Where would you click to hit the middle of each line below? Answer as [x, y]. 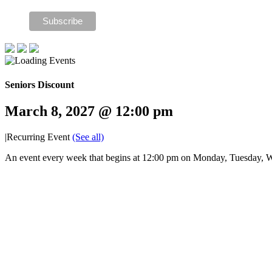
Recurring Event [39, 137]
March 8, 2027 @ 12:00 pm [89, 111]
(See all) [88, 137]
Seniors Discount [39, 84]
